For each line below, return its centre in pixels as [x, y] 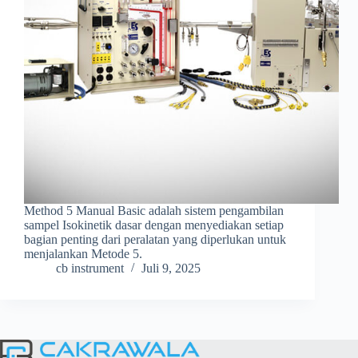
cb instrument [90, 268]
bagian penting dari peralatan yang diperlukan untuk [155, 240]
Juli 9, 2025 [171, 268]
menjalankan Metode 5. [83, 254]
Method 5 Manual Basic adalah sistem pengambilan [154, 211]
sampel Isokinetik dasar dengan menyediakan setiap [154, 225]
